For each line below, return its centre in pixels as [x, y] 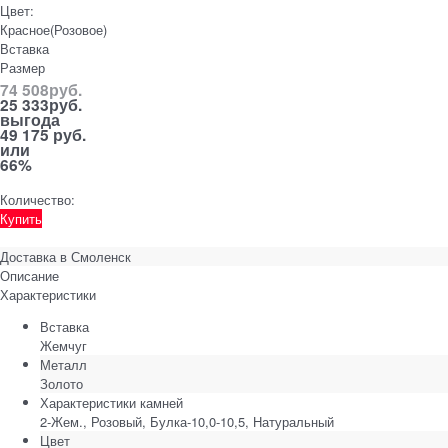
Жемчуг [63, 345]
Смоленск [101, 256]
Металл [63, 364]
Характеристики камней [111, 402]
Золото [61, 383]
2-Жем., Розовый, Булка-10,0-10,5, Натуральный [187, 421]
